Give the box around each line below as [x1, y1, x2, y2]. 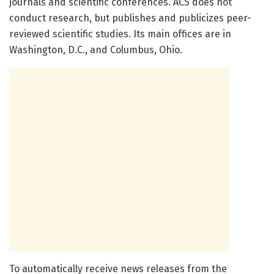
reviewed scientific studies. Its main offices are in [9, 28, 231, 40]
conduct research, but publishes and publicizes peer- [9, 12, 251, 24]
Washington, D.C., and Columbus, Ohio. [9, 44, 182, 56]
